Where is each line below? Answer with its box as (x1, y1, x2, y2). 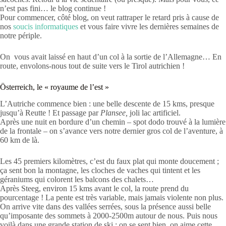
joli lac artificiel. (128, 108, 181, 117)
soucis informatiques (13, 22, 78, 31)
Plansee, (100, 108, 128, 117)
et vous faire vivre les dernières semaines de (78, 22, 219, 31)
